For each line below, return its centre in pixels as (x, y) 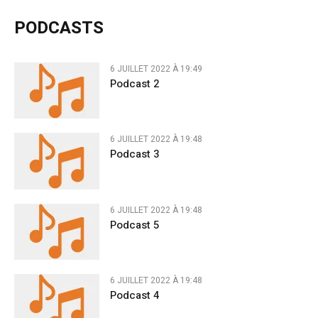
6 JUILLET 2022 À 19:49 (156, 69)
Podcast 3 (135, 154)
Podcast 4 (135, 295)
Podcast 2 (135, 84)
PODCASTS (59, 28)
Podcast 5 (135, 225)
